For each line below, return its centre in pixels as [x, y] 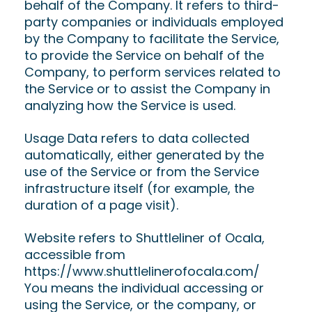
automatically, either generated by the [144, 155]
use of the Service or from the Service [142, 172]
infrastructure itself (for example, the [139, 188]
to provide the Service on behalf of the [144, 55]
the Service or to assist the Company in [147, 89]
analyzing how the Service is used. [130, 106]
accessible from [75, 255]
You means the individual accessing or [144, 288]
